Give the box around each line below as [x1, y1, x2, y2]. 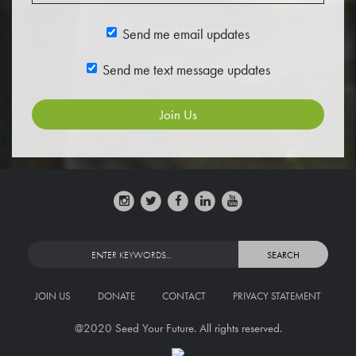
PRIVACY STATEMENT [233, 289, 321, 303]
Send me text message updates [102, 60, 270, 79]
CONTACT [162, 289, 206, 303]
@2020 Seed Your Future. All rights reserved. [74, 320, 282, 336]
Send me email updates [122, 25, 250, 43]
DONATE [98, 289, 135, 303]
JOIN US [35, 289, 71, 303]
